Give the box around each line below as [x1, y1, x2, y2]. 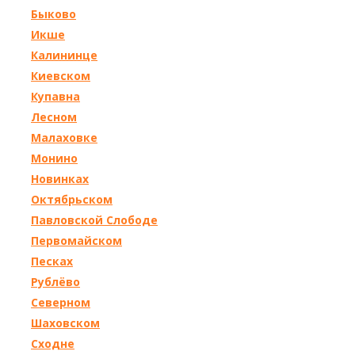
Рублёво [31, 274, 80, 289]
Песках [31, 254, 73, 269]
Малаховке [31, 130, 97, 145]
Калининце [31, 48, 97, 63]
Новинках [31, 171, 89, 186]
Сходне [31, 336, 74, 351]
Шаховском [31, 315, 100, 330]
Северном [31, 295, 90, 310]
